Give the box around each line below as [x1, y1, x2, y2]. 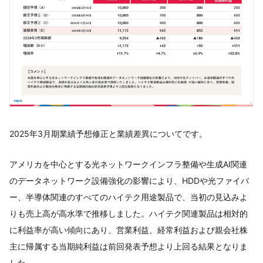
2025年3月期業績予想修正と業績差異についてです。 [9, 128, 207, 139]
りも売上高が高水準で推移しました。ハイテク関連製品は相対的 [9, 208, 248, 218]
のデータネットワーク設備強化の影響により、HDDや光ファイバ [9, 175, 249, 186]
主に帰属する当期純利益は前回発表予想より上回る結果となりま [9, 241, 248, 251]
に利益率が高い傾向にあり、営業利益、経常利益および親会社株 [9, 224, 248, 235]
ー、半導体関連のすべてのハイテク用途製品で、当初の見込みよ [9, 191, 248, 202]
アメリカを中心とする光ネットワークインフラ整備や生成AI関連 [9, 159, 247, 169]
